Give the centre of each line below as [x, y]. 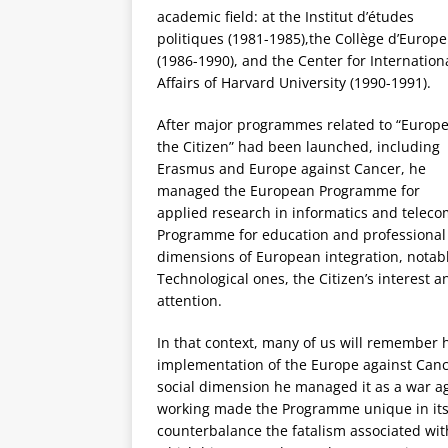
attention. [189, 300]
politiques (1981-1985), [233, 38]
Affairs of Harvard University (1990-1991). [294, 82]
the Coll [334, 38]
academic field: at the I [233, 16]
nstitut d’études [361, 16]
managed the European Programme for [288, 190]
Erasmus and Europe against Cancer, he [291, 168]
